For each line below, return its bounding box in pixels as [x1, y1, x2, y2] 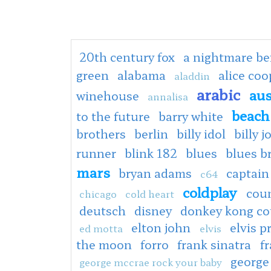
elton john [131, 218, 194, 236]
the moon [76, 235, 132, 253]
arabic [197, 83, 241, 105]
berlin [134, 125, 168, 142]
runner [76, 144, 116, 162]
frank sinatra [177, 235, 254, 253]
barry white [158, 107, 223, 125]
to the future [76, 107, 150, 125]
